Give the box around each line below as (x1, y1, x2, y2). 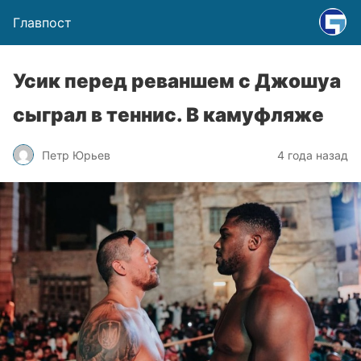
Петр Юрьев (42, 147, 110, 162)
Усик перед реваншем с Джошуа (13, 69, 341, 93)
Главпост (13, 15, 72, 31)
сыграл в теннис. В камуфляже (13, 103, 324, 127)
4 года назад (277, 147, 348, 162)
